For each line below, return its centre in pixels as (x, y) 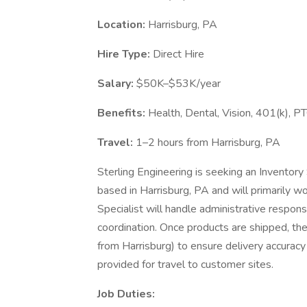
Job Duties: (126, 294)
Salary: (117, 84)
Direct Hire (179, 54)
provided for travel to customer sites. (185, 265)
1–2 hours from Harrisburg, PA (208, 143)
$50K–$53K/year (179, 84)
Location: (123, 25)
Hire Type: (125, 54)
